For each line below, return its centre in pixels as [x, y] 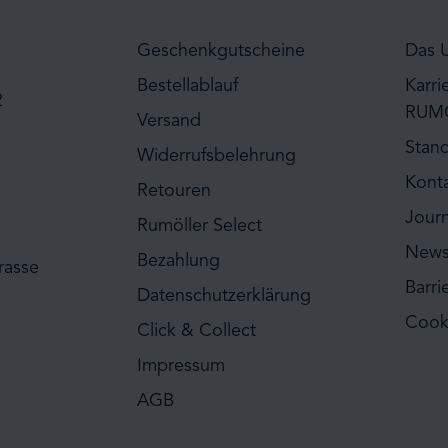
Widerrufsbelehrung [216, 155]
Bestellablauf [187, 85]
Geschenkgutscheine [220, 50]
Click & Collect [196, 330]
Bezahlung [178, 260]
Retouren [173, 190]
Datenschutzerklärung [223, 295]
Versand [168, 120]
